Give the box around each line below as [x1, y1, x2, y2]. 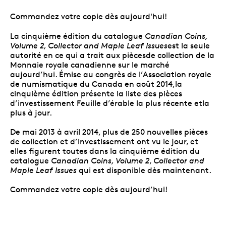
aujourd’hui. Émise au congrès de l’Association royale [10, 69, 211, 79]
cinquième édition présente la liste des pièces [10, 88, 182, 98]
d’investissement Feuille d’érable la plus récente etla [10, 98, 209, 108]
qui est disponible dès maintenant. [77, 165, 211, 175]
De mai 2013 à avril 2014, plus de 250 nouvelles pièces [10, 127, 208, 137]
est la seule [167, 40, 210, 50]
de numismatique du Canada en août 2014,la [10, 79, 182, 89]
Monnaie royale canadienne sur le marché [10, 60, 169, 70]
